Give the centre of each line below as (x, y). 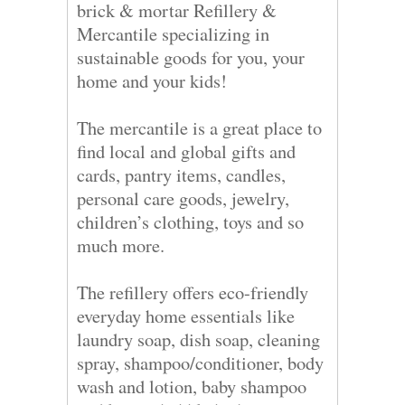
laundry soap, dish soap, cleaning (198, 339)
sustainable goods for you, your (191, 57)
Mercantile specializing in (173, 34)
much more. (121, 245)
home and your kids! (152, 81)
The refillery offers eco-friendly (193, 292)
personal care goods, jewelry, (183, 198)
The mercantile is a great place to (199, 128)
